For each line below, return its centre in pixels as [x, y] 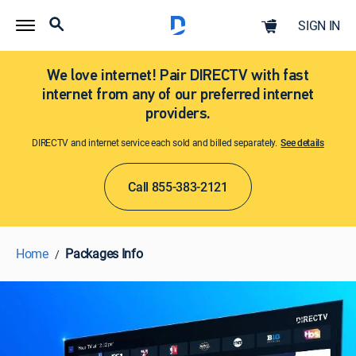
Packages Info [104, 253]
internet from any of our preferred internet [178, 95]
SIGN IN [319, 25]
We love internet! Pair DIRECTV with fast [178, 76]
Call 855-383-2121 [178, 187]
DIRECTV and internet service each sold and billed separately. [156, 142]
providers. [178, 114]
